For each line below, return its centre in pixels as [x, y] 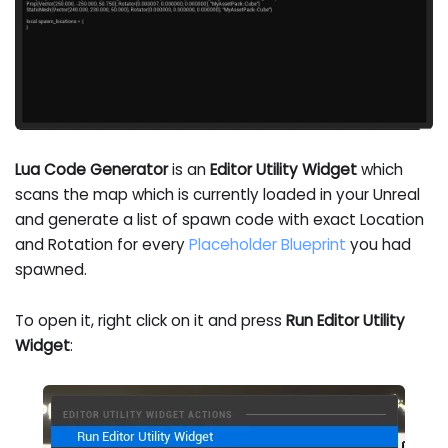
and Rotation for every [102, 244]
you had [379, 244]
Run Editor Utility [346, 321]
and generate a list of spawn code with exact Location [220, 219]
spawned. [51, 269]
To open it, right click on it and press [151, 321]
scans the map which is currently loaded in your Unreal [218, 194]
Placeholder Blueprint [268, 244]
